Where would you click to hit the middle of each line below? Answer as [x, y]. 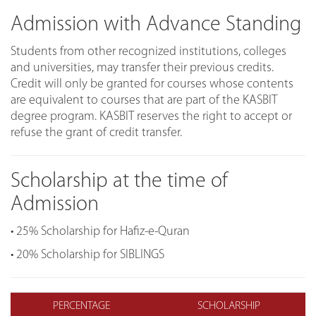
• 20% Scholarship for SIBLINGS [87, 255]
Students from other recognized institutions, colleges [148, 51]
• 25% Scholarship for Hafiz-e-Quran [100, 231]
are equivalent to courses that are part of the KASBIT [144, 100]
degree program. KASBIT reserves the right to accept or [151, 116]
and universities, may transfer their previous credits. [142, 68]
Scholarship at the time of [119, 181]
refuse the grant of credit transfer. [96, 133]
